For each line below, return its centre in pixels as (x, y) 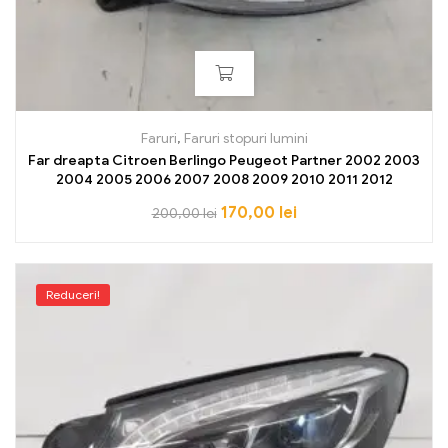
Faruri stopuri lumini (245, 138)
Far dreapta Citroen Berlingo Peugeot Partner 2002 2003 (224, 160)
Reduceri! (73, 294)
